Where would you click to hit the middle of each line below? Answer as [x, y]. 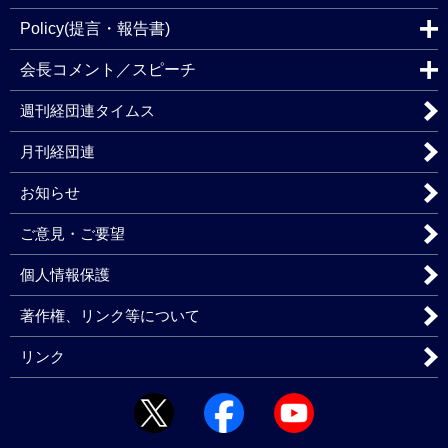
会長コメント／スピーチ [108, 69]
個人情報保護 [65, 274]
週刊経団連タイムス [87, 110]
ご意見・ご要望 [72, 233]
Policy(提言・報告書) [95, 28]
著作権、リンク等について [110, 315]
